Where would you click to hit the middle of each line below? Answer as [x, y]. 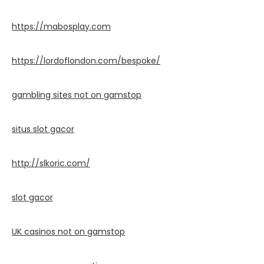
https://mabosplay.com [61, 26]
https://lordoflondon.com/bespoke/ [86, 60]
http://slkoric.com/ [51, 163]
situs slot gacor [43, 129]
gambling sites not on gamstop [77, 95]
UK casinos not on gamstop [68, 231]
